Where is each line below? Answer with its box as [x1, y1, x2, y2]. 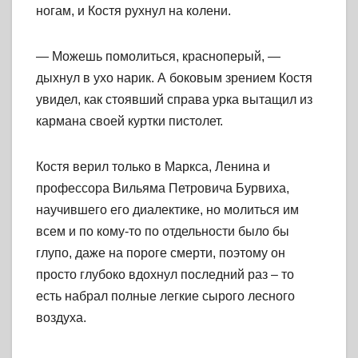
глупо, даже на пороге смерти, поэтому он [36, 246, 285, 261]
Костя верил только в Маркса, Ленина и [36, 160, 270, 174]
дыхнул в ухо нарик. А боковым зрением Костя [36, 71, 312, 86]
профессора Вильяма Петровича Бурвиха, [36, 181, 289, 196]
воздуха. [36, 311, 86, 325]
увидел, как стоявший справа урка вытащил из [36, 93, 312, 107]
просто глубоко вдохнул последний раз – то [36, 268, 294, 282]
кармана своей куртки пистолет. [36, 114, 223, 129]
